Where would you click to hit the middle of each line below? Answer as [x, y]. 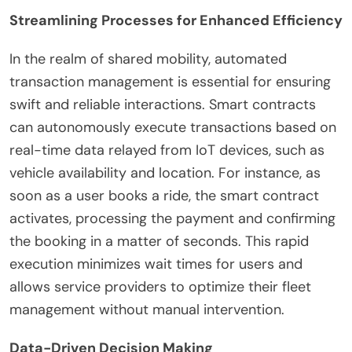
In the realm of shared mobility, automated [148, 59]
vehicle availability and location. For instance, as [165, 172]
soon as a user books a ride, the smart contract [164, 195]
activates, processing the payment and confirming [172, 218]
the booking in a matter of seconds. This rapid [159, 241]
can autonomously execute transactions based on [173, 127]
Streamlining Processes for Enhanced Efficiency [176, 20]
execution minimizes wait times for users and [156, 264]
